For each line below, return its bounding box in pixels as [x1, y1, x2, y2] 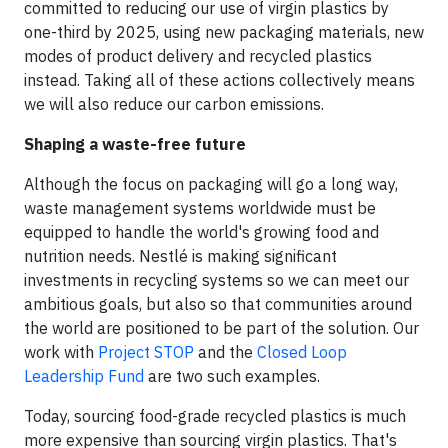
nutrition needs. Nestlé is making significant [24, 246, 337, 266]
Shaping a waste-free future [24, 134, 246, 154]
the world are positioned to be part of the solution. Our [24, 318, 419, 338]
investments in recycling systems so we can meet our [24, 270, 409, 290]
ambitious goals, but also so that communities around [24, 294, 412, 314]
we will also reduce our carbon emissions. [24, 94, 324, 114]
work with [24, 342, 98, 362]
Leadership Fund [24, 366, 144, 386]
